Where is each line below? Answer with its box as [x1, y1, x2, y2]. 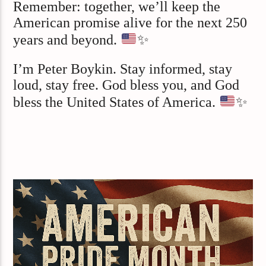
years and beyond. [13, 32, 121, 48]
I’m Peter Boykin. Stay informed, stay [13, 61, 233, 77]
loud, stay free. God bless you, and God [13, 77, 240, 93]
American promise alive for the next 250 [13, 15, 248, 31]
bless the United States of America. [13, 94, 220, 110]
